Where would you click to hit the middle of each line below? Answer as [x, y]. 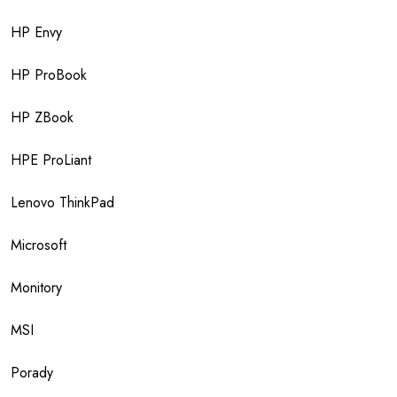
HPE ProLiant [51, 160]
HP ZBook [42, 118]
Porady [32, 373]
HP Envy [36, 33]
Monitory [36, 288]
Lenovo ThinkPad [62, 203]
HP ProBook [49, 75]
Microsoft [39, 245]
